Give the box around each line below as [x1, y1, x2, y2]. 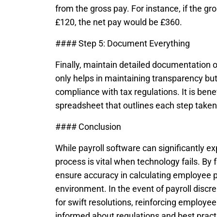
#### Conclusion [55, 122, 121, 132]
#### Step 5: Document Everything [55, 38, 190, 48]
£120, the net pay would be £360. [55, 17, 182, 27]
